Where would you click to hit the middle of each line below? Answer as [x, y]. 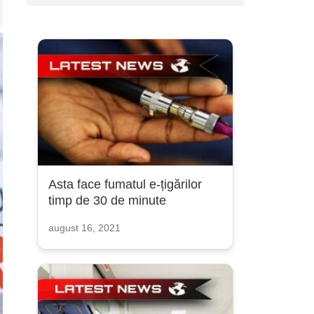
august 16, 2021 [84, 228]
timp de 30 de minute [107, 200]
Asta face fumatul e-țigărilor [125, 184]
